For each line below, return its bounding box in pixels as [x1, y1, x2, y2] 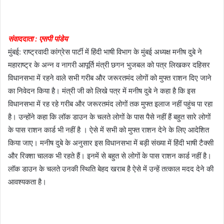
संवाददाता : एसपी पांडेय [8, 33, 67, 43]
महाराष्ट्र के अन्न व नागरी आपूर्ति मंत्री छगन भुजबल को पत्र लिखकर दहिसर [8, 59, 210, 69]
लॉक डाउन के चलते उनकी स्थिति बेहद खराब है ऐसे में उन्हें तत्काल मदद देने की [8, 163, 213, 173]
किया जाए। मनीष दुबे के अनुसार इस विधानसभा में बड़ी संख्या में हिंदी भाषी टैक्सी [8, 137, 213, 147]
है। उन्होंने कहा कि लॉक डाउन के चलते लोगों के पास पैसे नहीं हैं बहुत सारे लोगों [8, 111, 210, 121]
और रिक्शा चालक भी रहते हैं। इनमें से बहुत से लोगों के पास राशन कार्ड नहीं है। [8, 150, 211, 160]
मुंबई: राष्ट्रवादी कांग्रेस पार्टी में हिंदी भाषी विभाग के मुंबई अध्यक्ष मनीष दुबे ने [8, 46, 202, 56]
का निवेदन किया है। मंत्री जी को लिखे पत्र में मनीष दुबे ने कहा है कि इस [8, 85, 195, 95]
